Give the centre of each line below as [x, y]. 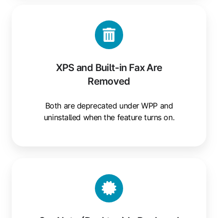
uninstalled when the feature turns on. [109, 117]
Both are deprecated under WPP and [109, 105]
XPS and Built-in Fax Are [109, 67]
